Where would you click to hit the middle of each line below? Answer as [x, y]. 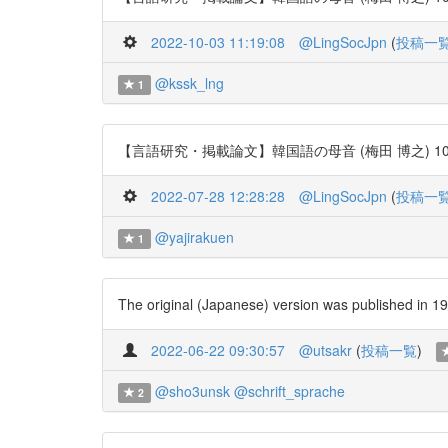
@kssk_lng [189, 83]
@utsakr [325, 350]
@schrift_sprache [289, 391]
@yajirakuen [194, 237]
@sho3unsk [192, 391]
